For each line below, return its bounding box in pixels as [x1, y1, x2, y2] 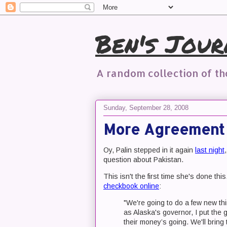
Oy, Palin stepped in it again [103, 146, 195, 154]
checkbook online [103, 182, 159, 190]
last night [195, 146, 224, 154]
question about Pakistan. [103, 156, 183, 164]
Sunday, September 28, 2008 [103, 103, 188, 111]
